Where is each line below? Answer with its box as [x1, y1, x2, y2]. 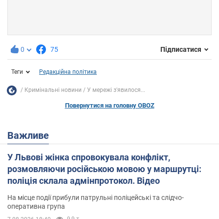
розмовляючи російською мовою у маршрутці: [7, 163, 201, 174]
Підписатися [160, 45, 201, 54]
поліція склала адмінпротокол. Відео [7, 175, 160, 186]
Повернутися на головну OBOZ [65, 101, 154, 109]
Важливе [14, 129, 49, 141]
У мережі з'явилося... [87, 87, 145, 94]
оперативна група [7, 202, 65, 210]
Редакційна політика [39, 68, 97, 75]
